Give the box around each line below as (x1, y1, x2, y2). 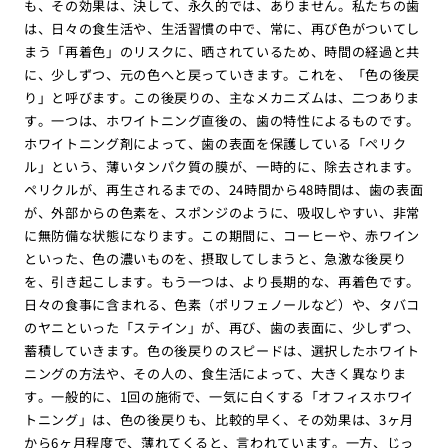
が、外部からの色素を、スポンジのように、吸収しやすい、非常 (23, 203, 421, 223)
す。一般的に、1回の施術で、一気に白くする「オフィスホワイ (23, 387, 415, 407)
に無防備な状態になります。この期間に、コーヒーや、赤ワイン (23, 226, 421, 246)
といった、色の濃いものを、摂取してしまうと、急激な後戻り (23, 249, 407, 269)
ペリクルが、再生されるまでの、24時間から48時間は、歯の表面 (23, 180, 424, 200)
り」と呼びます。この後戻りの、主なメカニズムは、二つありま (23, 88, 421, 108)
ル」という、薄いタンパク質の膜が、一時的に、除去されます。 (23, 157, 421, 177)
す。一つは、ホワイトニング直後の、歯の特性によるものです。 (23, 111, 421, 131)
